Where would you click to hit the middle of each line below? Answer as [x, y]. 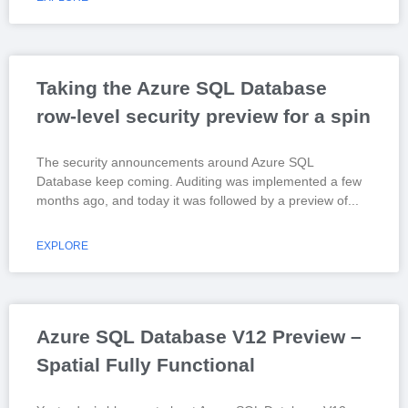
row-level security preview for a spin [204, 116]
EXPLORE [62, 245]
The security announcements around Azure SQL [175, 162]
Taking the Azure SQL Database [182, 87]
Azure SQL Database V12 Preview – [199, 336]
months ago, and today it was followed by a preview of [192, 200]
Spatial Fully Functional [146, 364]
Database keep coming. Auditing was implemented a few [199, 181]
